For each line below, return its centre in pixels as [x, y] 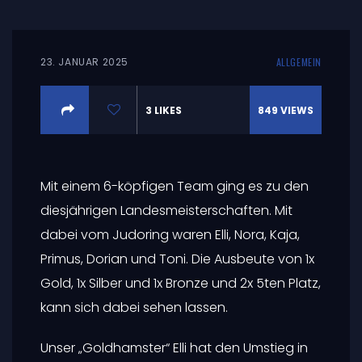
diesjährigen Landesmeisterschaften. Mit [166, 210]
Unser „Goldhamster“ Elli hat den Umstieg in [174, 348]
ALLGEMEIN [299, 62]
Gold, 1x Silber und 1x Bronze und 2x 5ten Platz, [181, 283]
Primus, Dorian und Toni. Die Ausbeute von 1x [177, 259]
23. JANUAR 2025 [84, 62]
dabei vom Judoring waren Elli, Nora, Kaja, [170, 235]
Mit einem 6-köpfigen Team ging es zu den [175, 186]
